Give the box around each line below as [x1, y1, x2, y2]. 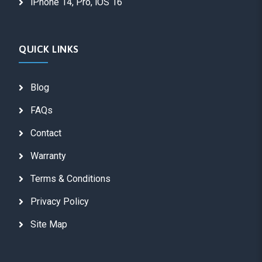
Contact [30, 127, 61, 139]
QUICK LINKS [19, 43, 79, 55]
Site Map [30, 218, 67, 230]
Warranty [30, 150, 66, 161]
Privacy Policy [30, 195, 89, 207]
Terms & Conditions [30, 173, 111, 184]
